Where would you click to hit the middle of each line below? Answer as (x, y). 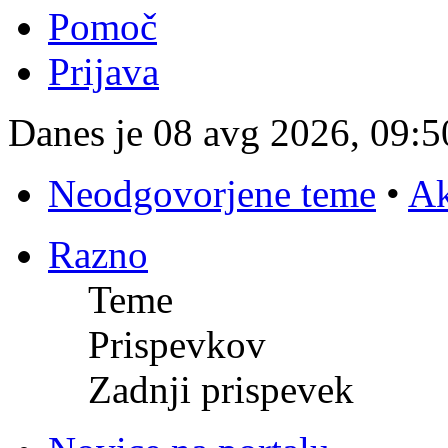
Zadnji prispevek (221, 390)
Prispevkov (177, 345)
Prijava (103, 72)
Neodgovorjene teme (212, 194)
